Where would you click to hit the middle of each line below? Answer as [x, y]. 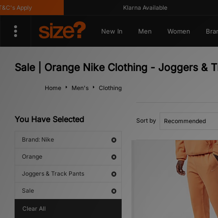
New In [112, 31]
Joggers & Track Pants [53, 173]
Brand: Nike [38, 139]
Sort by [146, 120]
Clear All [34, 209]
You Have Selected [49, 119]
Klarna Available [135, 8]
